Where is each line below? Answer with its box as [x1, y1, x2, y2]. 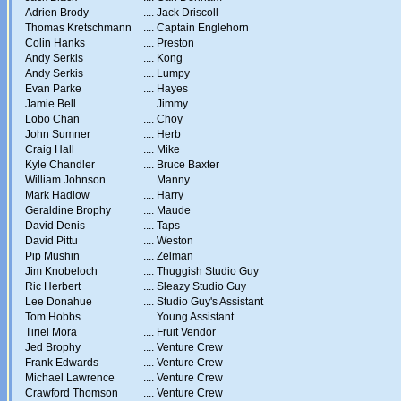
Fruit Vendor [157, 326, 216, 338]
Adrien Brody [25, 6, 89, 19]
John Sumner [25, 128, 90, 141]
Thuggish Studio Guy [157, 265, 259, 277]
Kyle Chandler [25, 158, 95, 171]
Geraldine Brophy [25, 204, 111, 217]
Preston [157, 37, 194, 49]
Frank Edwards [25, 356, 98, 369]
